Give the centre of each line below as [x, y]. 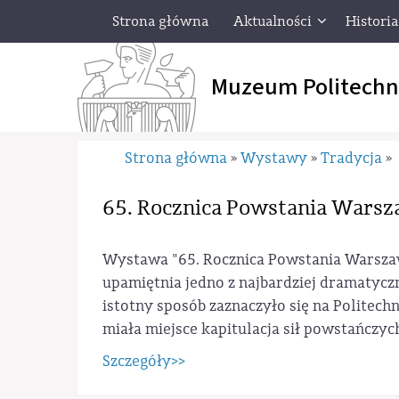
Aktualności [273, 21]
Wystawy [273, 158]
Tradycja [351, 158]
